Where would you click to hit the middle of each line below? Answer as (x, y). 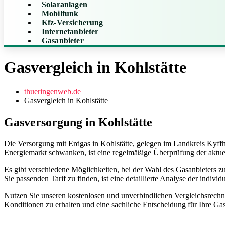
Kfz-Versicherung (73, 23)
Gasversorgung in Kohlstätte (78, 122)
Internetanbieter (70, 32)
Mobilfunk (60, 14)
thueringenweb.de (52, 92)
